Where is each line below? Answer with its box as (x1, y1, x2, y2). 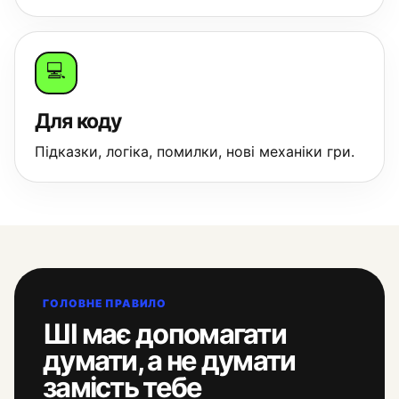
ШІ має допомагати (43, 317, 287, 350)
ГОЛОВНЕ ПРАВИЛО (43, 297, 167, 310)
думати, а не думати (43, 344, 296, 377)
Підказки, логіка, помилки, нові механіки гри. (35, 142, 354, 160)
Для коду (35, 109, 122, 134)
